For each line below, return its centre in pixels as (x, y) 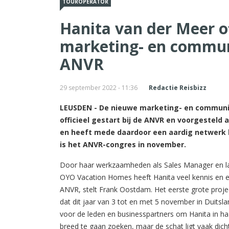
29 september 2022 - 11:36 (99, 87)
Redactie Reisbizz (178, 87)
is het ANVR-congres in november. (123, 144)
